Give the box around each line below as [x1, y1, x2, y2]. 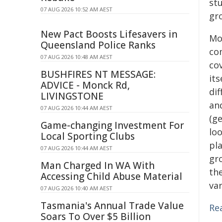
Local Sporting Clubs [41, 130, 135, 143]
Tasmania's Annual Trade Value [41, 199, 184, 212]
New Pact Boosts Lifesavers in [41, 28, 177, 41]
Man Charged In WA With [41, 159, 155, 172]
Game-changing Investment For [41, 119, 184, 132]
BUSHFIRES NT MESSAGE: [41, 68, 156, 81]
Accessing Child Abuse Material [41, 170, 182, 183]
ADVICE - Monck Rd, [41, 79, 130, 92]
